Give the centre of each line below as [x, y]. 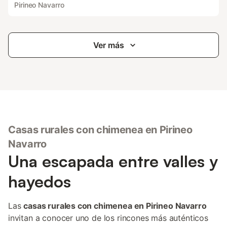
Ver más [108, 45]
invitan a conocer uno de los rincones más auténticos [108, 218]
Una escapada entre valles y [113, 161]
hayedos [40, 181]
